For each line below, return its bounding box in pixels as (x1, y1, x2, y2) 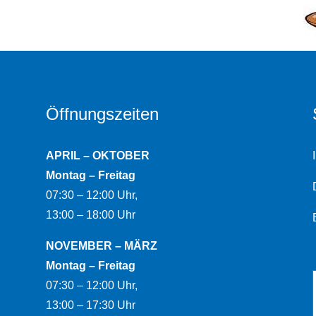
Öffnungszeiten (45, 104, 159, 124)
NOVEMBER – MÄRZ (45, 240, 157, 253)
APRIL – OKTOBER (45, 150, 150, 162)
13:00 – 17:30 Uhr (45, 299, 135, 312)
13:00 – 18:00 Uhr (45, 209, 135, 221)
